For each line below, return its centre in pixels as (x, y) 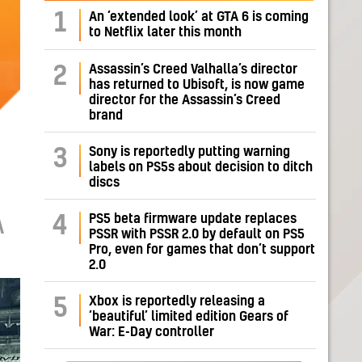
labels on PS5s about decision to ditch (201, 168)
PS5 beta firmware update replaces (193, 219)
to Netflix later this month (165, 33)
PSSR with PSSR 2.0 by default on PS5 (197, 235)
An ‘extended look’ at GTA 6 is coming (199, 17)
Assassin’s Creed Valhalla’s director (193, 70)
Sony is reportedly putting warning (189, 152)
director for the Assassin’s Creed (185, 101)
